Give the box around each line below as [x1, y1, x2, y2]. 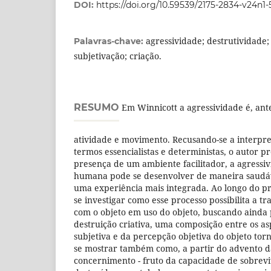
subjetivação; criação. [74, 50, 162, 62]
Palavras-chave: [74, 36, 146, 47]
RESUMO [74, 102, 119, 114]
